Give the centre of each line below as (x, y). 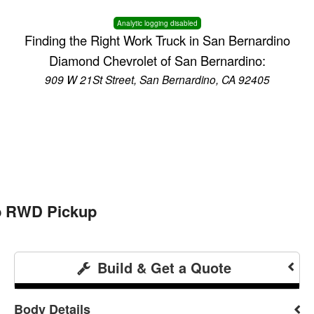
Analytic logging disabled (157, 23)
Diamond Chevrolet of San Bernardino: (157, 60)
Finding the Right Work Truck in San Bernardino (157, 40)
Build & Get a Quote (162, 268)
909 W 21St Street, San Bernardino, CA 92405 (157, 79)
